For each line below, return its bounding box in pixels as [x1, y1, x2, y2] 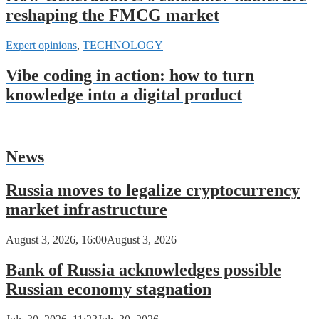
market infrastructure [6, 199, 167, 219]
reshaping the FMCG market [6, 6, 219, 25]
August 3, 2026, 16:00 [6, 233, 107, 246]
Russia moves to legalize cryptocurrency [6, 180, 300, 199]
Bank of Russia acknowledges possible [6, 260, 281, 279]
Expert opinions [6, 39, 77, 52]
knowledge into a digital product [6, 85, 242, 105]
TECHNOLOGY [83, 39, 163, 52]
